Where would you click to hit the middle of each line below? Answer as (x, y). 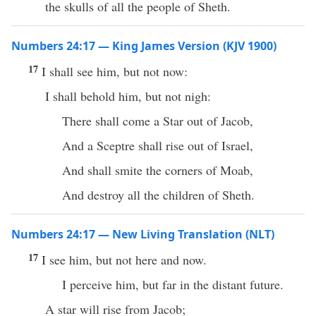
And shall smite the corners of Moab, (158, 170)
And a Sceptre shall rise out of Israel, (158, 145)
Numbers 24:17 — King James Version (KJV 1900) (144, 46)
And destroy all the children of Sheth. (158, 195)
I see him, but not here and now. (124, 260)
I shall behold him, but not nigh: (128, 96)
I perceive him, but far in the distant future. (173, 284)
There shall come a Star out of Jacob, (158, 121)
